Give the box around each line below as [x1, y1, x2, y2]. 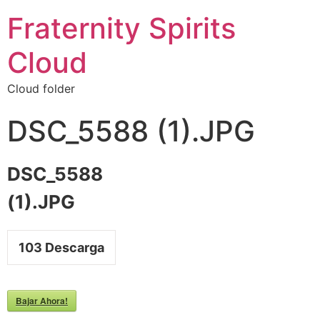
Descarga [42, 240, 104, 255]
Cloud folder [7, 81, 75, 96]
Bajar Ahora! [16, 294, 68, 307]
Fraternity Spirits [7, 11, 236, 46]
